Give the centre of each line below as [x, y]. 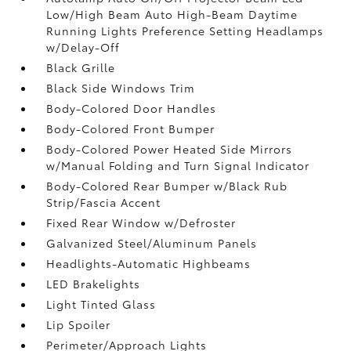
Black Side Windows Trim [121, 87]
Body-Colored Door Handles [132, 108]
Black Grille [81, 67]
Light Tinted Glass [101, 304]
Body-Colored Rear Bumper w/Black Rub [167, 185]
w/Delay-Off [83, 47]
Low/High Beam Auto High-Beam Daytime [172, 14]
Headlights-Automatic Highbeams [149, 263]
